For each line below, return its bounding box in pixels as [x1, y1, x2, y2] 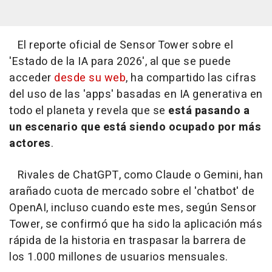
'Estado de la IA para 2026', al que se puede [9, 53, 231, 70]
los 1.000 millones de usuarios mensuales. [9, 249, 228, 266]
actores [9, 135, 51, 152]
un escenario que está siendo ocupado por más [9, 119, 261, 136]
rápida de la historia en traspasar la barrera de [9, 233, 246, 250]
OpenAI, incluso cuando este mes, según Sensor [9, 200, 257, 217]
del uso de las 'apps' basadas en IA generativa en [9, 86, 263, 103]
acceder [9, 70, 54, 87]
